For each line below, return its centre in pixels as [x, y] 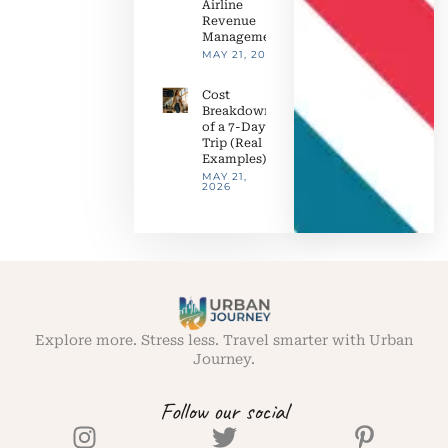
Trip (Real [232, 143]
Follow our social [224, 411]
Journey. [224, 359]
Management [242, 37]
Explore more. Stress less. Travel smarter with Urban [224, 340]
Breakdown [237, 111]
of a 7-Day [234, 127]
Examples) [234, 159]
